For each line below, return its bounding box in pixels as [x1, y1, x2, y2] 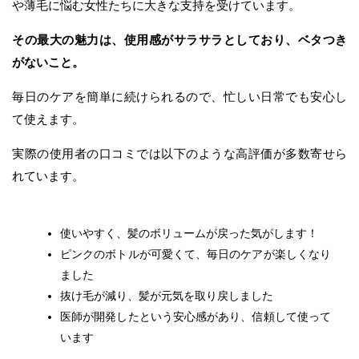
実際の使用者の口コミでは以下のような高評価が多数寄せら [12, 146, 347, 160]
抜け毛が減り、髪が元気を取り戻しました [60, 288, 273, 302]
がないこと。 [12, 54, 84, 69]
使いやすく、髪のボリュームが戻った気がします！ [60, 226, 318, 240]
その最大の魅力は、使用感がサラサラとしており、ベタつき [12, 32, 347, 46]
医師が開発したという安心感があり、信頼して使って [60, 309, 331, 323]
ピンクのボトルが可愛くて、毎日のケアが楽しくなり [60, 247, 331, 260]
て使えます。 [12, 111, 84, 126]
